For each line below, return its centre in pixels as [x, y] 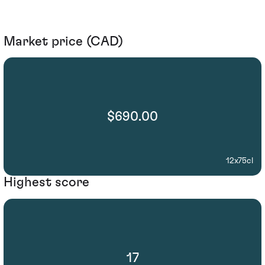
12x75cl [240, 161]
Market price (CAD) [63, 41]
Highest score [46, 182]
